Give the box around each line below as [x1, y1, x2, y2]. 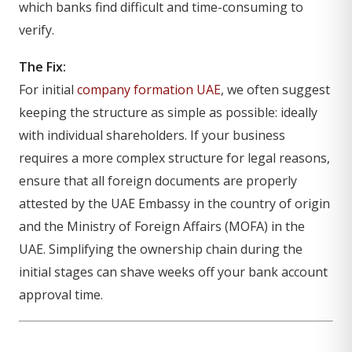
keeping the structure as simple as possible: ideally [19, 104, 317, 121]
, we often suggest [221, 81, 330, 98]
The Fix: [19, 58, 66, 75]
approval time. [19, 286, 103, 303]
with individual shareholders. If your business [19, 126, 285, 144]
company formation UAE [77, 81, 221, 98]
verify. [19, 21, 54, 38]
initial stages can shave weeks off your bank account [19, 263, 328, 280]
